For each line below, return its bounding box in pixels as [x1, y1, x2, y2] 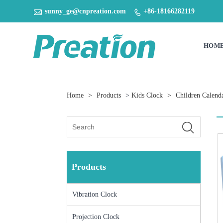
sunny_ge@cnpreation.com [45, 7, 126, 15]
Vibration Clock [72, 190, 117, 198]
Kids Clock [131, 91, 163, 99]
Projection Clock [72, 213, 120, 221]
